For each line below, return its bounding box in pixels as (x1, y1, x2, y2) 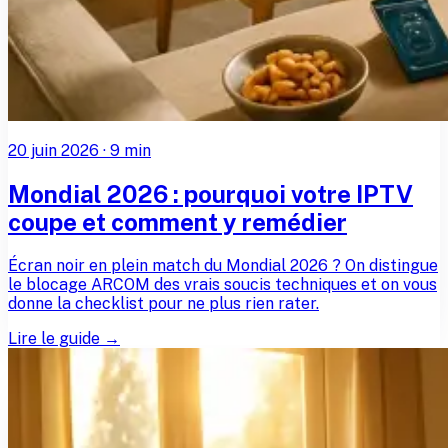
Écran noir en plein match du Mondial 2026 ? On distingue (8, 256, 438, 276)
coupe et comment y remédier (8, 208, 347, 237)
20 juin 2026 (8, 141, 99, 161)
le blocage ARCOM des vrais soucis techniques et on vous (8, 275, 437, 295)
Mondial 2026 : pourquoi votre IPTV (8, 180, 413, 209)
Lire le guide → (8, 329, 120, 349)
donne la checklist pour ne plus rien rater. (8, 294, 319, 314)
